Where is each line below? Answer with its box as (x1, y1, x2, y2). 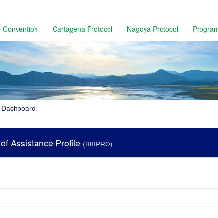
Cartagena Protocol (53, 24, 112, 34)
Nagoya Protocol (127, 24, 178, 34)
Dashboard (1, 103, 36, 113)
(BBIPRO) (83, 139, 113, 149)
